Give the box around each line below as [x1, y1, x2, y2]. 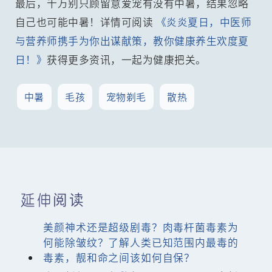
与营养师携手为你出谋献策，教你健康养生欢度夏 [15, 33, 249, 48]
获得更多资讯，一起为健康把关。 [47, 52, 206, 67]
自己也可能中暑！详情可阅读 [15, 14, 154, 29]
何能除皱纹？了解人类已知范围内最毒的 [43, 234, 239, 250]
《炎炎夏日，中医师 [153, 14, 252, 29]
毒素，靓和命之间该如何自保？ [43, 250, 195, 265]
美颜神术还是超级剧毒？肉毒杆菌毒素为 [43, 219, 239, 234]
